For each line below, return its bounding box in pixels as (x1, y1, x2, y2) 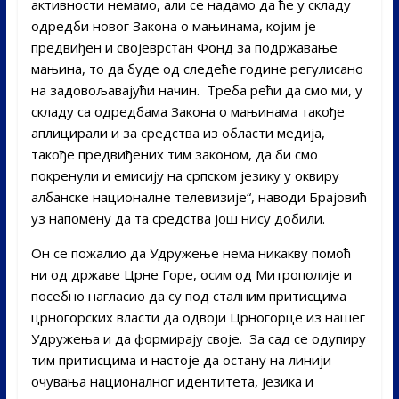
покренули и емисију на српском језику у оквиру (30, 166, 339, 184)
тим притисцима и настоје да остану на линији (30, 350, 331, 369)
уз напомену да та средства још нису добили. (30, 208, 325, 227)
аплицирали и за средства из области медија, (30, 123, 325, 142)
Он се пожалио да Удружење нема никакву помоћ (30, 243, 351, 262)
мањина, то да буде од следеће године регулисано (30, 59, 363, 77)
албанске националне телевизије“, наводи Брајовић (30, 187, 367, 206)
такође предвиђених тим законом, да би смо (30, 144, 318, 163)
